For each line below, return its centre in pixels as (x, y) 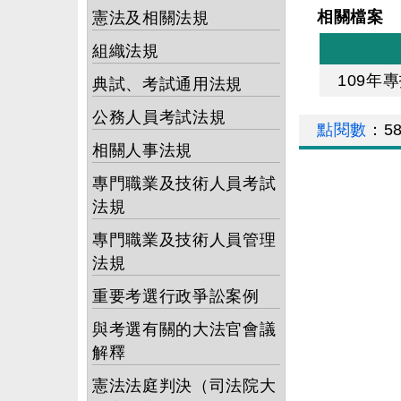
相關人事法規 (142, 150)
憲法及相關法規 (151, 18)
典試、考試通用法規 (167, 84)
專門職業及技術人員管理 (184, 240)
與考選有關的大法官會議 (184, 329)
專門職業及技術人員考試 (184, 183)
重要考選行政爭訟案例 (176, 296)
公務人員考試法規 (159, 117)
